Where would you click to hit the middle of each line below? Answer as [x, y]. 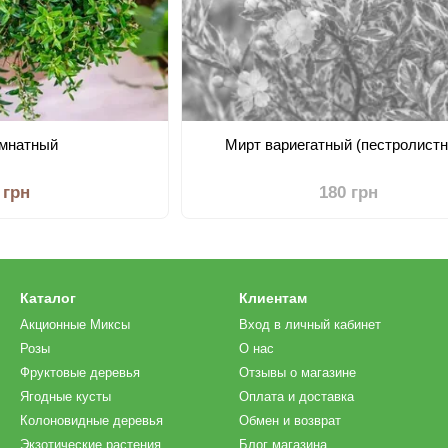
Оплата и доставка [296, 396]
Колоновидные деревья [91, 420]
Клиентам [273, 298]
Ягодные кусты [65, 396]
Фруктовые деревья [80, 372]
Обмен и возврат [290, 420]
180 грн [349, 192]
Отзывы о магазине [297, 372]
